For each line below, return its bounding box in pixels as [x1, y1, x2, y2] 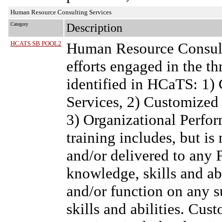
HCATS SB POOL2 [10, 40, 61, 47]
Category [10, 21, 28, 27]
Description [66, 21, 122, 34]
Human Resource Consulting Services [10, 8, 111, 16]
